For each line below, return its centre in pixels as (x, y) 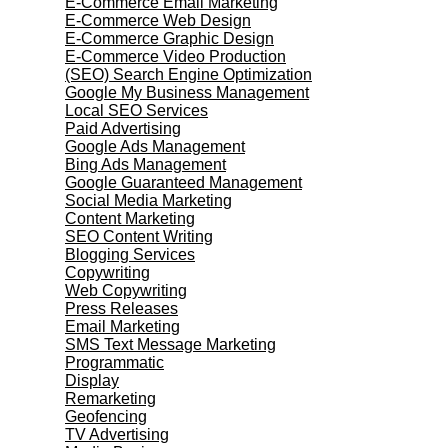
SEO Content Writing (139, 236)
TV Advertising (117, 434)
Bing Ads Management (145, 164)
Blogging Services (130, 254)
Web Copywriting (126, 290)
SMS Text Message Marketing (170, 344)
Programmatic (114, 362)
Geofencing (106, 416)
